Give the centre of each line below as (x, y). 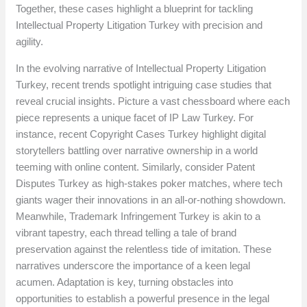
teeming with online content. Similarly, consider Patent (136, 167)
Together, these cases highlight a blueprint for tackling (135, 9)
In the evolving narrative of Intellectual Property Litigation (141, 69)
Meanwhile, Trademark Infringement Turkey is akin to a (138, 217)
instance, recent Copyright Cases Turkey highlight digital (141, 134)
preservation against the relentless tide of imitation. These (144, 249)
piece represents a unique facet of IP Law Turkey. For (135, 118)
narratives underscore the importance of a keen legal (133, 266)
